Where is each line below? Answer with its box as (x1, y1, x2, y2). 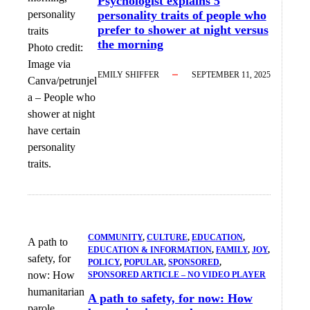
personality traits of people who (97, 8, 266, 22)
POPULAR (124, 257, 165, 267)
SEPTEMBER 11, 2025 (191, 69, 271, 80)
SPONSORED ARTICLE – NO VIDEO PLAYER (88, 270, 266, 280)
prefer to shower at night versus (97, 22, 268, 37)
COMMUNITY (88, 232, 143, 242)
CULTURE (147, 232, 188, 242)
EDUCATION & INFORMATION (88, 245, 212, 255)
